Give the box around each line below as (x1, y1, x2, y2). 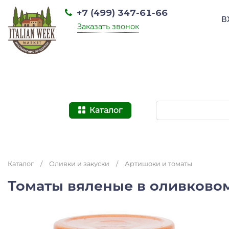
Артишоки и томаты (125, 160, 192, 168)
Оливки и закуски (49, 160, 109, 168)
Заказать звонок (77, 22, 139, 31)
